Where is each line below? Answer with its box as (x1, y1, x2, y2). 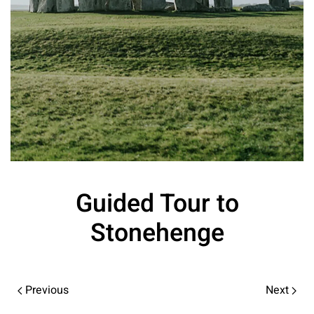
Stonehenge (90, 215, 224, 252)
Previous (22, 282, 69, 299)
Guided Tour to (75, 186, 239, 223)
